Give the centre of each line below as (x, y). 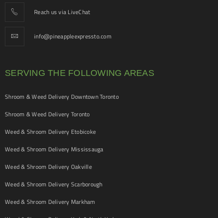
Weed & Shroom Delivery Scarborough (54, 184)
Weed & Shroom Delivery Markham (50, 202)
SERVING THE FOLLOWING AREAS (80, 73)
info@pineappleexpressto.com (73, 36)
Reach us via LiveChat (62, 12)
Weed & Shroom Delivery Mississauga (54, 149)
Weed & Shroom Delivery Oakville (48, 167)
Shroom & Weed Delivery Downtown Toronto (62, 97)
